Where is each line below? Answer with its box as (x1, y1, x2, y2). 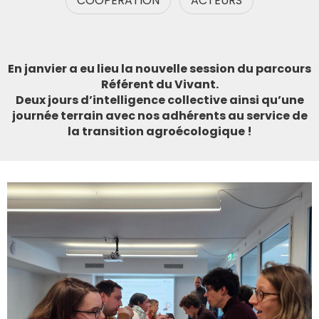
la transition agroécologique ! (67, 122, 252, 140)
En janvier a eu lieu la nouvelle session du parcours (8, 60, 311, 77)
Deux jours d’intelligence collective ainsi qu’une (15, 91, 304, 108)
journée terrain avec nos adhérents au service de (11, 107, 308, 124)
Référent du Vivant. (100, 75, 219, 93)
